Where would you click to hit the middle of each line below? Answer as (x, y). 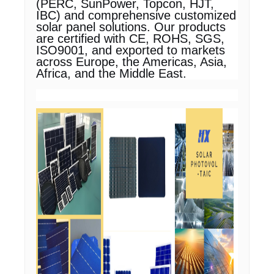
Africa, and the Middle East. (111, 73)
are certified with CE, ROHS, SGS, (130, 39)
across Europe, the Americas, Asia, (131, 62)
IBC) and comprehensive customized (136, 15)
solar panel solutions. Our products (131, 27)
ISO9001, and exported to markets (131, 50)
